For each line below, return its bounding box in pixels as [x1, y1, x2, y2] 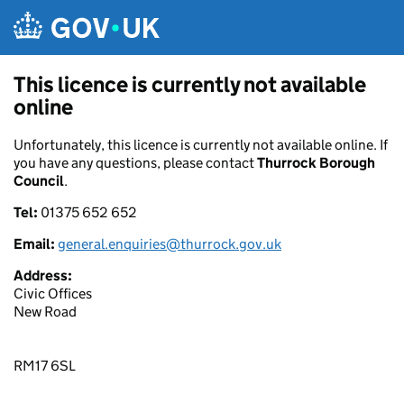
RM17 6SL [14, 357, 76, 374]
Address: [14, 267, 72, 284]
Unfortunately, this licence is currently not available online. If [14, 136, 388, 153]
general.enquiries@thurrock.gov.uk [58, 235, 281, 252]
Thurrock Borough [257, 154, 375, 171]
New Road [14, 303, 77, 320]
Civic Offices [14, 285, 92, 302]
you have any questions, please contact [14, 154, 257, 171]
